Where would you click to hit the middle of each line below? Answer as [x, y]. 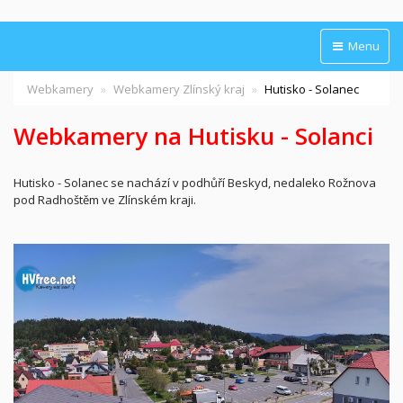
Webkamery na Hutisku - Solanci [193, 136]
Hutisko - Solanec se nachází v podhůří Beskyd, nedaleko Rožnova [195, 183]
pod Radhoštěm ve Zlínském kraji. [105, 200]
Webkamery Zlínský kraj [179, 89]
